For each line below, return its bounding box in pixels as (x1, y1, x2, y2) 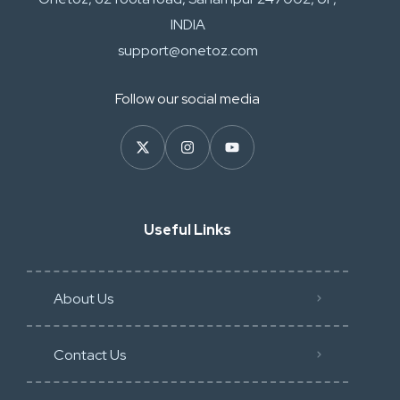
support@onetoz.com (117, 40, 258, 60)
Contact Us (54, 345, 126, 364)
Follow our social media (115, 88, 260, 108)
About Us (54, 288, 113, 308)
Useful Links (144, 220, 231, 239)
